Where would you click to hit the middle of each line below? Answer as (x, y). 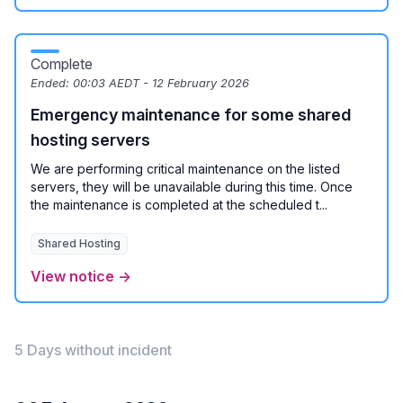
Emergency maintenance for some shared (191, 115)
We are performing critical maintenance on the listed (185, 169)
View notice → (81, 276)
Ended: (52, 83)
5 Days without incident (93, 350)
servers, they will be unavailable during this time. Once (192, 187)
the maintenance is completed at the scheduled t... (179, 205)
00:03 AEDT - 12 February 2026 (161, 83)
